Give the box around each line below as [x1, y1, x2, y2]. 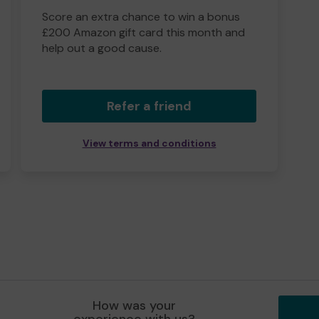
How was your [93, 297, 177, 314]
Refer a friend [107, 98, 192, 115]
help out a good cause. [42, 41, 162, 56]
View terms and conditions [82, 137, 216, 150]
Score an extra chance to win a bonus [42, 9, 240, 24]
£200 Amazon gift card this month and [42, 25, 245, 40]
